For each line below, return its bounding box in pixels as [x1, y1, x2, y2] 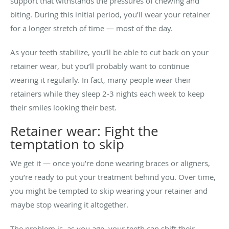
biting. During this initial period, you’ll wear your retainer [10, 9, 210, 19]
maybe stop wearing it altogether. [10, 199, 130, 210]
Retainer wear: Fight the [10, 122, 158, 140]
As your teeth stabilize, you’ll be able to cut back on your [10, 47, 209, 57]
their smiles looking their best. [10, 102, 117, 112]
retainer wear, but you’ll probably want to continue [10, 60, 189, 71]
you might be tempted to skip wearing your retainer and [10, 185, 208, 196]
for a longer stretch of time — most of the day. [10, 22, 175, 33]
